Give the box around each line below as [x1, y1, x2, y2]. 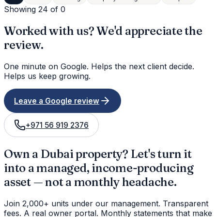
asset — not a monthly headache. [4, 174, 177, 189]
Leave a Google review [14, 96, 99, 106]
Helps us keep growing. [4, 71, 91, 81]
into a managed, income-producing [4, 160, 194, 175]
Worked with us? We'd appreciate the [4, 24, 202, 38]
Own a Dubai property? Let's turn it [4, 146, 192, 161]
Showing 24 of [4, 4, 61, 15]
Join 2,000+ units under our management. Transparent [4, 198, 208, 208]
